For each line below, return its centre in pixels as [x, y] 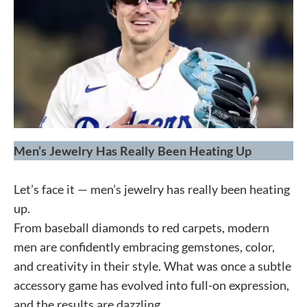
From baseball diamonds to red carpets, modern [142, 227]
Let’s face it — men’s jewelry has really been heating [152, 189]
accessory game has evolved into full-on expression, [151, 285]
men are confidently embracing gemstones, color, [144, 246]
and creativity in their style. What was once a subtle [152, 266]
